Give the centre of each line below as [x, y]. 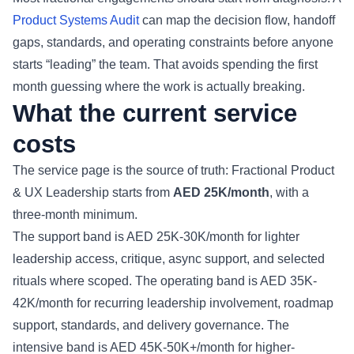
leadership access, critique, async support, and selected [169, 258]
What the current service [155, 113]
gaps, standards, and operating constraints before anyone [173, 42]
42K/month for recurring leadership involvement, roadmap [173, 303]
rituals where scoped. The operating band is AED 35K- [165, 281]
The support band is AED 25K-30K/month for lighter [156, 236]
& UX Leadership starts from [93, 192]
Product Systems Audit [76, 20]
